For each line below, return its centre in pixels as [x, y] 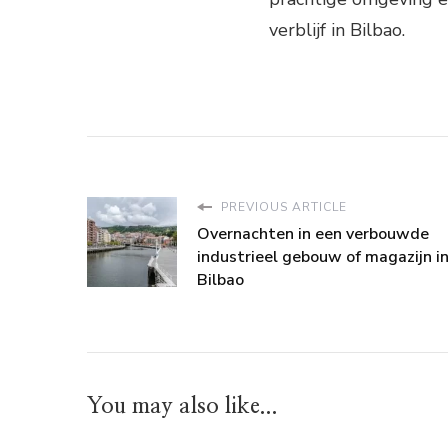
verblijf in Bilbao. [337, 30]
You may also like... [182, 406]
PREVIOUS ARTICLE [282, 207]
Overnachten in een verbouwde [313, 234]
